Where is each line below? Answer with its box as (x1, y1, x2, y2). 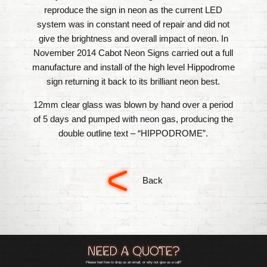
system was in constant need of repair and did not (37, 18, 230, 29)
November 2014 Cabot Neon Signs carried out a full (33, 47, 234, 58)
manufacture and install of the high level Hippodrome (32, 61, 235, 72)
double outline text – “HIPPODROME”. (58, 128, 209, 138)
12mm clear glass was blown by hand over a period (33, 99, 234, 110)
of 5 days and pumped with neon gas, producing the (33, 113, 234, 124)
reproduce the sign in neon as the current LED (44, 4, 223, 15)
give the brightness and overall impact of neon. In (38, 33, 228, 44)
